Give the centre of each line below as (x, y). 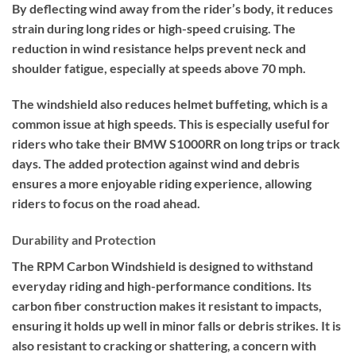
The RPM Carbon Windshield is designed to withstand (163, 266)
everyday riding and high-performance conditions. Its (162, 286)
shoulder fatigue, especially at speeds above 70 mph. (159, 68)
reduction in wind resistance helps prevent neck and (159, 48)
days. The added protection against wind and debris (156, 164)
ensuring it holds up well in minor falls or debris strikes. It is (176, 326)
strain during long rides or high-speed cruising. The (154, 28)
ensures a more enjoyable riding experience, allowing (162, 184)
